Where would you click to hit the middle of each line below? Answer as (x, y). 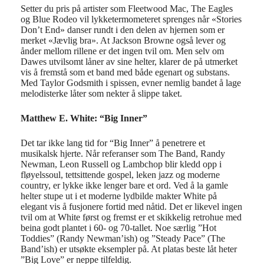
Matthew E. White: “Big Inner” (84, 118)
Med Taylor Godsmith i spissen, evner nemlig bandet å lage (131, 83)
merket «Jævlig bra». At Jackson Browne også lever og (123, 40)
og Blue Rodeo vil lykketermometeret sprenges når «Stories (131, 19)
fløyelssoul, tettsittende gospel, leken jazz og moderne (120, 175)
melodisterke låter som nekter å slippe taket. (101, 93)
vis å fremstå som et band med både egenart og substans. (125, 72)
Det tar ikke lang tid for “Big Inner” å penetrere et (113, 143)
